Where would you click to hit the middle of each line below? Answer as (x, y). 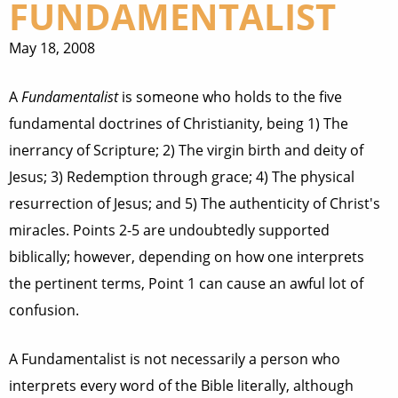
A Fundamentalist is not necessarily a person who (175, 359)
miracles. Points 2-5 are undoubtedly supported (169, 230)
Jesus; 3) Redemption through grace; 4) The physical (182, 177)
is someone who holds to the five (230, 97)
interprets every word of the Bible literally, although (181, 386)
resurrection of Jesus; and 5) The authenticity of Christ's (195, 203)
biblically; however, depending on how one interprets (187, 257)
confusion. (44, 310)
